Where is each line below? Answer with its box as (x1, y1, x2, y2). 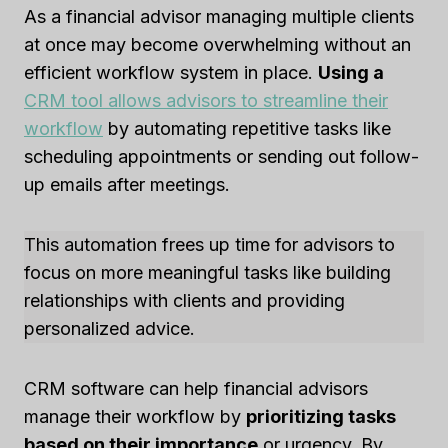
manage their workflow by (24, 405, 246, 427)
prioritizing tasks (246, 405, 396, 427)
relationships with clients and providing (24, 289, 345, 311)
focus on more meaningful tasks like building (24, 261, 391, 283)
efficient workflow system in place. (24, 61, 318, 83)
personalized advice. (24, 317, 195, 339)
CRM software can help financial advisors (24, 377, 368, 399)
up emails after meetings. (24, 173, 230, 195)
